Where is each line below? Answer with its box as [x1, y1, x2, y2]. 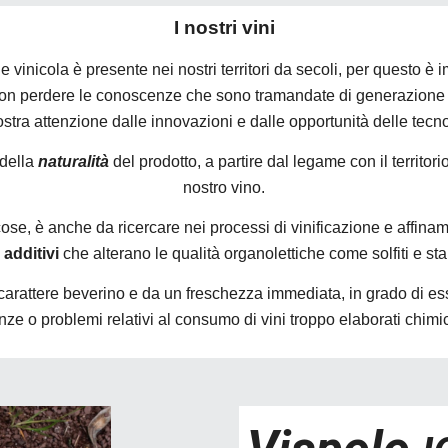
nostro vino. [183, 179, 265, 196]
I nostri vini [173, 17, 275, 38]
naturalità [38, 153, 109, 170]
